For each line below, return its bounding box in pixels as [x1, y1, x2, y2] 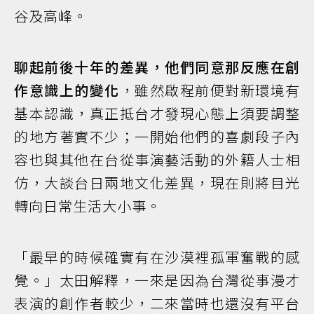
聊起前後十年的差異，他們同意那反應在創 [14, 56, 300, 77]
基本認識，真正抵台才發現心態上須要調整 [14, 102, 300, 123]
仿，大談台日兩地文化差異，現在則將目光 [14, 172, 300, 193]
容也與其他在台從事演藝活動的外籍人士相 [14, 149, 300, 170]
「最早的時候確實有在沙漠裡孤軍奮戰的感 [14, 246, 300, 267]
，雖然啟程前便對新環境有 [119, 79, 300, 100]
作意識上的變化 [14, 79, 120, 100]
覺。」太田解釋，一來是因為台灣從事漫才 [14, 269, 300, 290]
